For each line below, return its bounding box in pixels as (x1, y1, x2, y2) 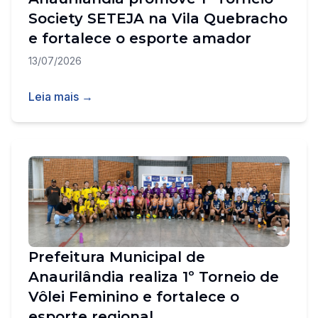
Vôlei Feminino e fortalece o (28, 288, 239, 305)
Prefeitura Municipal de (28, 248, 205, 265)
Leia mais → (28, 89, 93, 104)
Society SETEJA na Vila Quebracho (28, 10, 287, 27)
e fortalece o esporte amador (28, 30, 251, 47)
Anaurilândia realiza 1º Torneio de (28, 268, 279, 285)
